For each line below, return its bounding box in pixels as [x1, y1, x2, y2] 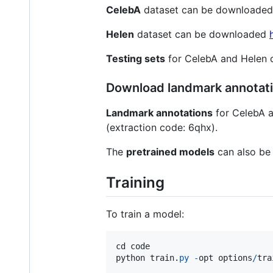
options [218, 253, 252, 263]
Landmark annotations [106, 106, 213, 119]
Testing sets [106, 52, 165, 65]
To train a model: [106, 208, 184, 221]
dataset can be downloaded [134, 27, 269, 40]
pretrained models [126, 145, 214, 158]
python [116, 253, 145, 263]
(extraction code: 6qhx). [106, 121, 218, 133]
